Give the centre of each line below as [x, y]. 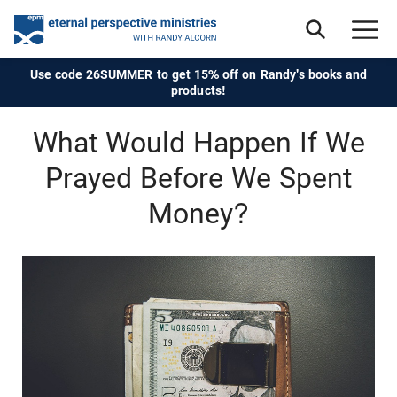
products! [198, 90]
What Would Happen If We [198, 143]
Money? [198, 214]
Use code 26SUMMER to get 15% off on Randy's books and [198, 74]
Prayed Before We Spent [198, 178]
